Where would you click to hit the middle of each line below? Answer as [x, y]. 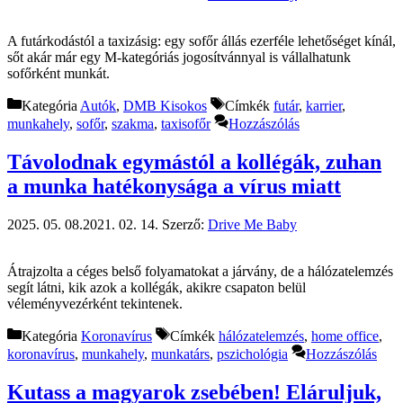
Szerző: [185, 224]
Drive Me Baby [252, 224]
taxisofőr [186, 123]
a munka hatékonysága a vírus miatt [174, 186]
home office [345, 336]
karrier [324, 105]
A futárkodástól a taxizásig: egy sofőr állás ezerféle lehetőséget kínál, [201, 40]
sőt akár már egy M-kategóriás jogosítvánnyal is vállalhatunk [179, 57]
